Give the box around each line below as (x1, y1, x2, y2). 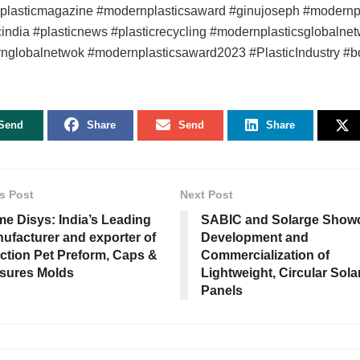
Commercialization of (201, 248, 329, 263)
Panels (201, 284, 243, 298)
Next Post (180, 188, 233, 202)
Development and (201, 231, 309, 245)
